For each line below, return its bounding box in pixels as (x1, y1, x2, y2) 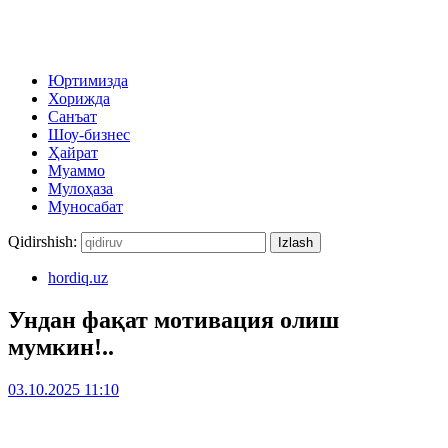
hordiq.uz (48, 269, 108, 286)
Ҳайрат (48, 144, 98, 161)
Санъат (48, 108, 97, 125)
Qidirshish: (8, 233, 77, 250)
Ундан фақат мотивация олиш (8, 306, 339, 333)
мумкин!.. (8, 333, 114, 360)
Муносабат (48, 198, 123, 215)
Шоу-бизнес (48, 126, 130, 143)
